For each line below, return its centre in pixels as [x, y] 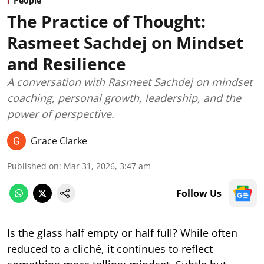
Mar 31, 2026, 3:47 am [107, 166]
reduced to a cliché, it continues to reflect [110, 249]
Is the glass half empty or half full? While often [122, 233]
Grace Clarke [59, 141]
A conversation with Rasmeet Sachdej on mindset [130, 82]
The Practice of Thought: [106, 21]
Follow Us [199, 193]
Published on [33, 166]
